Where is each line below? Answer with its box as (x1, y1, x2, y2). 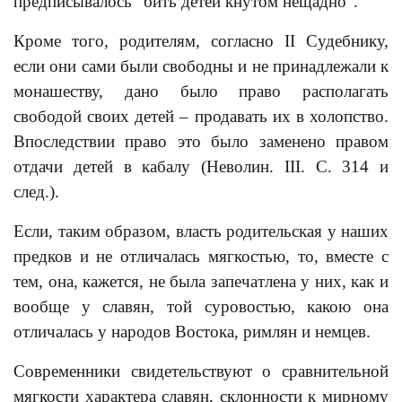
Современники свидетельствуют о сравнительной (13, 362, 389, 380)
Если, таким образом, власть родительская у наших (13, 222, 389, 240)
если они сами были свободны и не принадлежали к (13, 57, 389, 75)
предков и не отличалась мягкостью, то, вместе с (13, 247, 389, 266)
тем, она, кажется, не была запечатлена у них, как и (13, 272, 389, 291)
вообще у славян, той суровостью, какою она (13, 297, 389, 316)
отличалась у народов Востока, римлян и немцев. (13, 322, 371, 341)
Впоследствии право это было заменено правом (13, 132, 389, 151)
